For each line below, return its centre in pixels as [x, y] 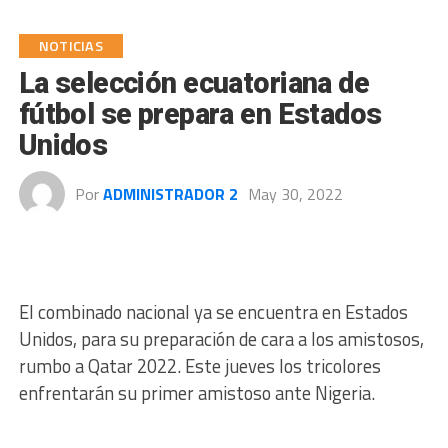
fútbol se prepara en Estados [200, 114]
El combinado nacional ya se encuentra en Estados [213, 312]
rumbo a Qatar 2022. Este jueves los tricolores [199, 366]
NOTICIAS [70, 46]
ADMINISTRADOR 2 [170, 194]
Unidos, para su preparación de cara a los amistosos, [221, 339]
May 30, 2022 [295, 194]
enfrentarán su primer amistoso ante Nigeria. [196, 393]
